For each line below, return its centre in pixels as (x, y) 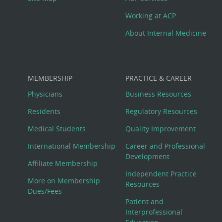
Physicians (45, 94)
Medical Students (57, 129)
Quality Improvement (161, 129)
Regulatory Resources (162, 111)
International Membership (72, 146)
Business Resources (159, 94)
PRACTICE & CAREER (159, 78)
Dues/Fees (45, 191)
